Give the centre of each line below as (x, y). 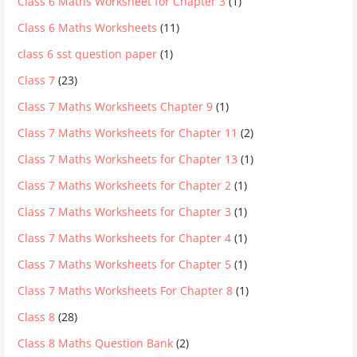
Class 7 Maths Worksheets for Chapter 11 (128, 133)
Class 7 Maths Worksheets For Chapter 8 (126, 290)
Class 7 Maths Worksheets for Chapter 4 (125, 238)
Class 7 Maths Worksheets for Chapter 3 (125, 212)
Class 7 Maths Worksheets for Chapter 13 (128, 159)
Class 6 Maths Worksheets (88, 27)
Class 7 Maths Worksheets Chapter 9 (116, 106)
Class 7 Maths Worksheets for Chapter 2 (125, 185)
